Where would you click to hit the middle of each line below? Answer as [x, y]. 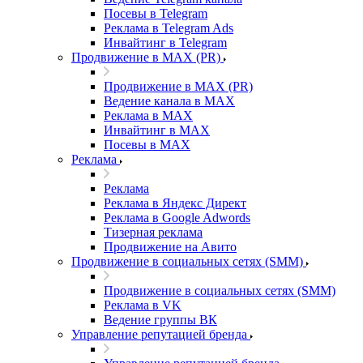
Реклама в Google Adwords [177, 218]
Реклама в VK [143, 305]
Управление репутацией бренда [159, 334]
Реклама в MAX [148, 115]
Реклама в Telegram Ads [169, 28]
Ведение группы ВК [160, 320]
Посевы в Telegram [156, 13]
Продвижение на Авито [170, 247]
